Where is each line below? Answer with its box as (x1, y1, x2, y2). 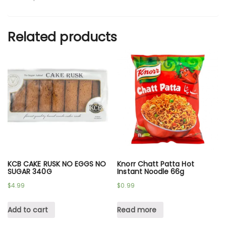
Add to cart (8, 204, 48, 215)
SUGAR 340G (8, 166, 52, 177)
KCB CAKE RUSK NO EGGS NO (8, 159, 106, 169)
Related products (8, 28, 117, 46)
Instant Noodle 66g (117, 166, 185, 177)
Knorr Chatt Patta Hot (117, 159, 194, 169)
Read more (117, 204, 156, 215)
